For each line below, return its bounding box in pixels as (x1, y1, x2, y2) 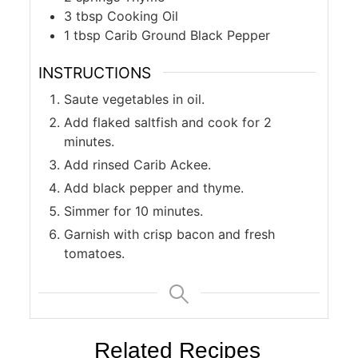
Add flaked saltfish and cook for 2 (64, 114, 272, 131)
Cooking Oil (107, 7, 179, 24)
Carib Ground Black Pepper (105, 26, 271, 43)
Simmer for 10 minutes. (64, 203, 204, 220)
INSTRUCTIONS (38, 62, 152, 82)
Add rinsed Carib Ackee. (64, 157, 212, 173)
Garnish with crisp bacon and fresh (64, 226, 276, 243)
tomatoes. (64, 245, 125, 262)
